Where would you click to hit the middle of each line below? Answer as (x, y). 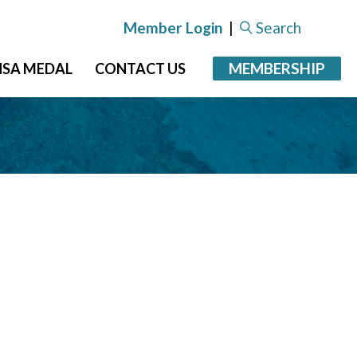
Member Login (173, 27)
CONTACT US (140, 69)
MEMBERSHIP (277, 68)
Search (279, 27)
